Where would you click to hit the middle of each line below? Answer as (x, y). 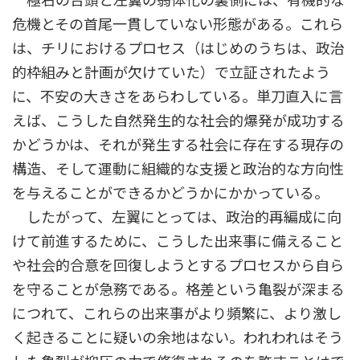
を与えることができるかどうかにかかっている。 (170, 193)
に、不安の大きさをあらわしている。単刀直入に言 (178, 97)
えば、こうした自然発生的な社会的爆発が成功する (178, 121)
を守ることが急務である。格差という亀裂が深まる (178, 290)
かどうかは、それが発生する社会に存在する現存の (178, 145)
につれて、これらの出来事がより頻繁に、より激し (177, 314)
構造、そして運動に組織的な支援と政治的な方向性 (178, 169)
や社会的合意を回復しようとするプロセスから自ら (178, 266)
